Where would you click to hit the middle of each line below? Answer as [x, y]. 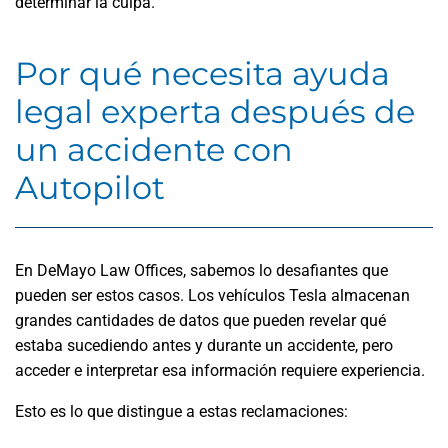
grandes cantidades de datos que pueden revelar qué [200, 320]
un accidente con [154, 149]
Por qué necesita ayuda [202, 73]
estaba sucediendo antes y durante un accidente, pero [204, 345]
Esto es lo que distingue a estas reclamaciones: [181, 411]
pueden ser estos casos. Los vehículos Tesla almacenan [212, 295]
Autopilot [90, 187]
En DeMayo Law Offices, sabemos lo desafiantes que [201, 270]
